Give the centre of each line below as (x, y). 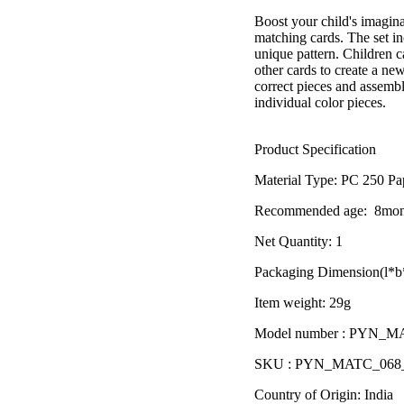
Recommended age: (311, 211)
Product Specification (316, 150)
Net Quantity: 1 (299, 242)
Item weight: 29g (303, 303)
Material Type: (296, 180)
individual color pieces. (321, 103)
